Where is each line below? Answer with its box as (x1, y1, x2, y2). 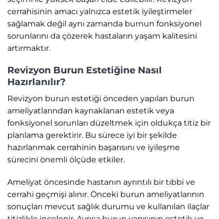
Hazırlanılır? (7, 76, 66, 88)
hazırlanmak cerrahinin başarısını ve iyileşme (7, 142, 180, 152)
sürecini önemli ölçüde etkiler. (7, 154, 125, 164)
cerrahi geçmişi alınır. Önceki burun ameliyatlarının (7, 189, 204, 199)
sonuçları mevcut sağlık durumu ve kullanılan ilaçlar (7, 201, 209, 211)
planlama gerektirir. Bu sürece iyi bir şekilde (7, 130, 177, 140)
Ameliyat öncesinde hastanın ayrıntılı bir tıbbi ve (7, 177, 195, 187)
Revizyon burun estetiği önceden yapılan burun (7, 93, 195, 103)
